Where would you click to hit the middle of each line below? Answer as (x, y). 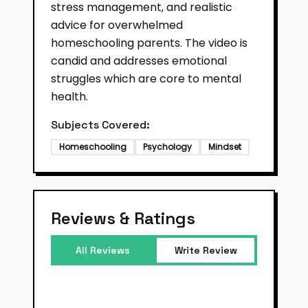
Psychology (167, 147)
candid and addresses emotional (139, 61)
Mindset (225, 147)
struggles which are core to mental (146, 79)
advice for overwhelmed (117, 25)
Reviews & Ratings (123, 218)
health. (69, 97)
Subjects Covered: (100, 125)
